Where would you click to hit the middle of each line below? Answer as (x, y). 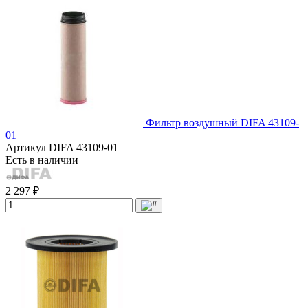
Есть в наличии (42, 159)
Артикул (27, 147)
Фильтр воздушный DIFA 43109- (222, 122)
